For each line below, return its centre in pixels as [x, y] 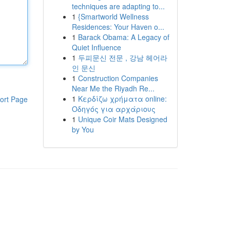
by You [83, 129]
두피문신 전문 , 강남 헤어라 [122, 57]
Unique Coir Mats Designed [122, 119]
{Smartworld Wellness [113, 16]
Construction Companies [118, 78]
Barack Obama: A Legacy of [123, 37]
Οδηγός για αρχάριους [113, 109]
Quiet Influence [96, 47]
